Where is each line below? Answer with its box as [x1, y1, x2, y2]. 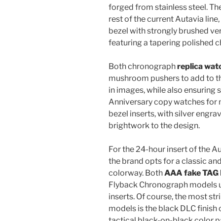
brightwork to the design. [109, 120, 200, 130]
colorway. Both [109, 168, 164, 178]
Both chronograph [109, 61, 177, 71]
